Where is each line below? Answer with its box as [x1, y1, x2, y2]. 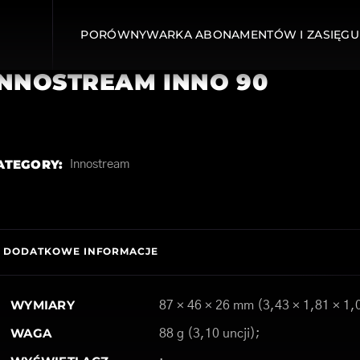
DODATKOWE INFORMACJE [2, 245, 159, 257]
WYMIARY [10, 297, 76, 313]
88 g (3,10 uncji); [158, 327, 260, 340]
